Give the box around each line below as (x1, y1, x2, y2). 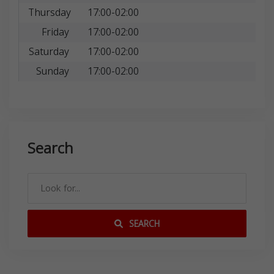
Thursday (28, 2, 71, 22)
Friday (41, 22, 69, 42)
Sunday (35, 61, 69, 81)
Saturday (28, 42, 69, 61)
